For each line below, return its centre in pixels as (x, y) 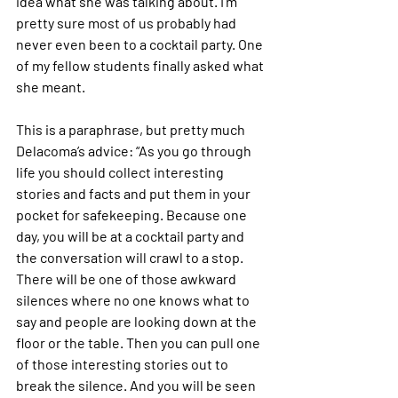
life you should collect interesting (121, 172)
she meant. (51, 87)
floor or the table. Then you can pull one (139, 342)
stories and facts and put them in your (135, 193)
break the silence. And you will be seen (137, 385)
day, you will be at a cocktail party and (131, 236)
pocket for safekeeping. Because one (133, 215)
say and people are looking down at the (138, 321)
